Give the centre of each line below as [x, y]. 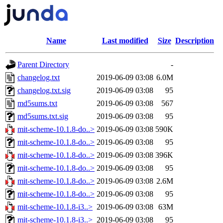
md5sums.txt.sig [43, 116]
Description [195, 41]
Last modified [125, 41]
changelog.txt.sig [44, 90]
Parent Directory [43, 64]
